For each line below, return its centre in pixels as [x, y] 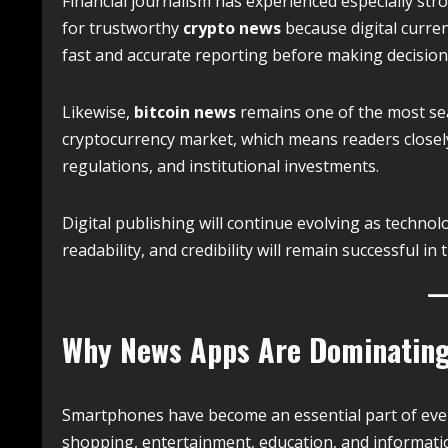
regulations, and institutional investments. [220, 166]
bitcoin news [185, 112]
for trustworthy [122, 28]
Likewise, [98, 112]
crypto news [232, 28]
